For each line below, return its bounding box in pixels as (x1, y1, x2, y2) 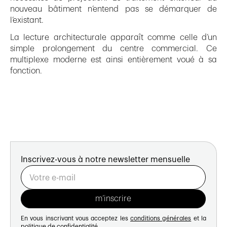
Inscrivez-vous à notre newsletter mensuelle (21, 155, 190, 164)
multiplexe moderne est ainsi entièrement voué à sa (10, 55, 217, 64)
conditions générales (130, 215, 192, 221)
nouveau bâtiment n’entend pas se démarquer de (10, 5, 217, 13)
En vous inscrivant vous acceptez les (21, 215, 130, 221)
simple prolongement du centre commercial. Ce (10, 44, 217, 53)
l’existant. (10, 16, 46, 24)
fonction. (10, 66, 42, 75)
